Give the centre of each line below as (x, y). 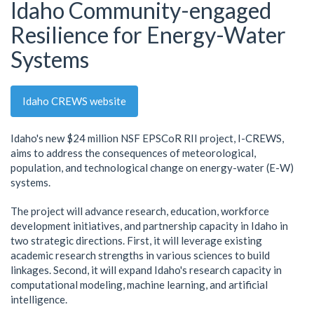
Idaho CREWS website (74, 101)
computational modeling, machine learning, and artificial (139, 284)
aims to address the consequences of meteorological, (133, 152)
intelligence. (39, 299)
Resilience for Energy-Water (148, 34)
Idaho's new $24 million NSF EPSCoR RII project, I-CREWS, (147, 138)
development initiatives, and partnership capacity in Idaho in (149, 225)
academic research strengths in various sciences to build (140, 255)
